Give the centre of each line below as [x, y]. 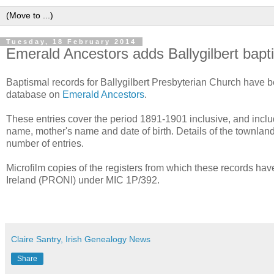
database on [34, 95]
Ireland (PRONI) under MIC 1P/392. [83, 180]
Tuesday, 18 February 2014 [71, 41]
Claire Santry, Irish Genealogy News [81, 239]
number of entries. [45, 144]
